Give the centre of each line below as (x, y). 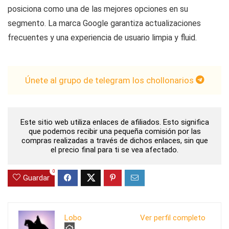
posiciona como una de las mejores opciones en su (98, 9)
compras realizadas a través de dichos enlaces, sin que (114, 140)
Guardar (36, 178)
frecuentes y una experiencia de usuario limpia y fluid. (102, 37)
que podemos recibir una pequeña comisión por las (114, 131)
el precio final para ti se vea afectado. (114, 150)
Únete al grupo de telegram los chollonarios (110, 80)
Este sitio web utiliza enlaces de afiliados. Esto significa (114, 122)
